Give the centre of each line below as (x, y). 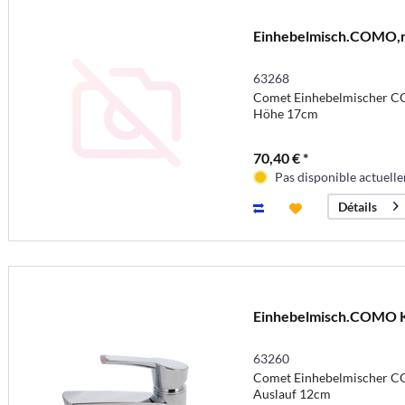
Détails (357, 207)
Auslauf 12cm (292, 393)
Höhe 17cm (285, 114)
